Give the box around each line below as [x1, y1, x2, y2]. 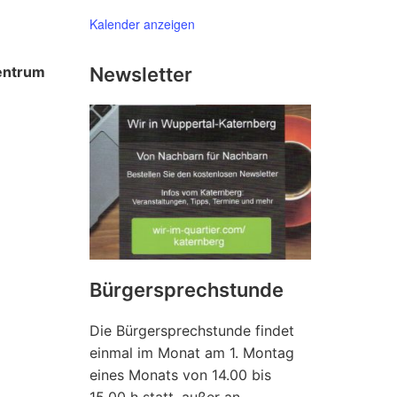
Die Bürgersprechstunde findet [90, 322, 294, 339]
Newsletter [90, 63, 192, 86]
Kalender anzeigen [90, 15, 195, 33]
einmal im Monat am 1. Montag [90, 344, 294, 362]
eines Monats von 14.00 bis [90, 366, 271, 384]
